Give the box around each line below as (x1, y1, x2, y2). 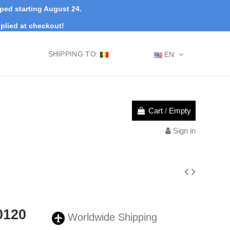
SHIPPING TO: (48, 49, 99, 58)
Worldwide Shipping (64, 212, 157, 223)
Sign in (172, 126, 196, 135)
